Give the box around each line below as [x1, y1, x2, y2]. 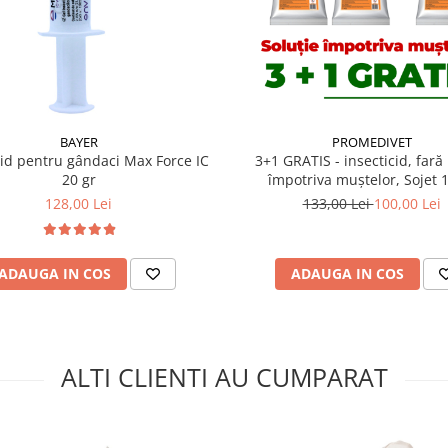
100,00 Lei [373, 194, 441, 213]
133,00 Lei [302, 194, 374, 213]
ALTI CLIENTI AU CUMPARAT [60, 360, 388, 394]
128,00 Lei [45, 194, 112, 213]
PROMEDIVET [331, 133, 412, 151]
